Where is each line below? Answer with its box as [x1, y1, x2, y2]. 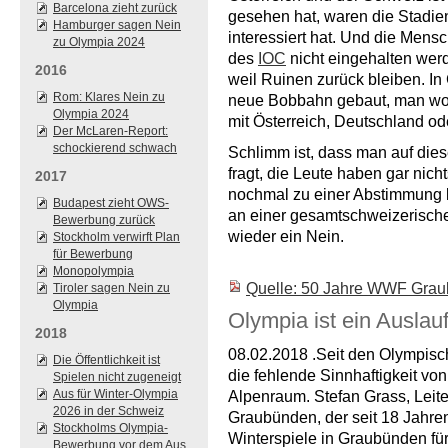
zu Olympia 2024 [53, 35, 145, 49]
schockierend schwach [53, 141, 177, 155]
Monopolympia [53, 264, 134, 278]
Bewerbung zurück [53, 213, 155, 227]
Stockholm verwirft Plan [53, 230, 180, 244]
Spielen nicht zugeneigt [53, 370, 181, 384]
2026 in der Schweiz [53, 404, 164, 418]
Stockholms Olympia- [53, 421, 168, 435]
